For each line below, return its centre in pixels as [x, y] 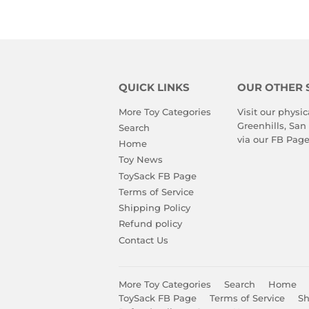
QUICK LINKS [154, 87]
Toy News [141, 160]
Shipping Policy [154, 208]
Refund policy [150, 224]
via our [254, 139]
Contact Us [143, 240]
